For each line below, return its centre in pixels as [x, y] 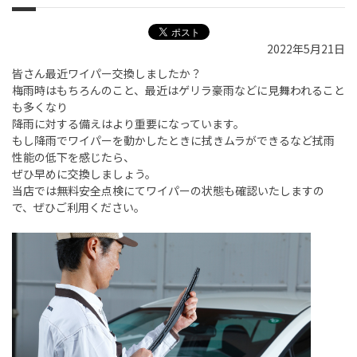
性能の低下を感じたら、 [73, 157]
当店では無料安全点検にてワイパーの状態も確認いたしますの [168, 191]
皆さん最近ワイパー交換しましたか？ [107, 74]
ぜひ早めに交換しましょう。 [84, 174]
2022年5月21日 [306, 49]
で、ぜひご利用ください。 [78, 208]
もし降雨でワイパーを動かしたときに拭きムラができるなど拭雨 [173, 141]
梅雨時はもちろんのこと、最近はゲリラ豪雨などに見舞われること [178, 90]
